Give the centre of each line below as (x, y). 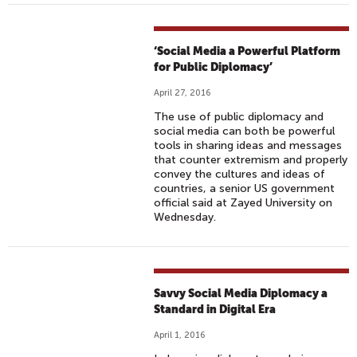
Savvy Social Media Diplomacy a (241, 293)
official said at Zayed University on (243, 203)
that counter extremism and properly (251, 160)
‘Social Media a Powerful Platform (247, 51)
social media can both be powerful (245, 131)
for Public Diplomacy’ (214, 67)
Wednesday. (185, 217)
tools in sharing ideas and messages (248, 145)
